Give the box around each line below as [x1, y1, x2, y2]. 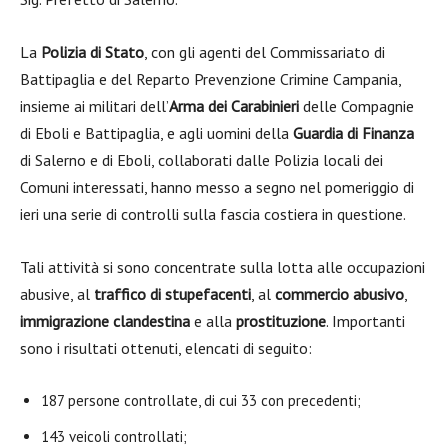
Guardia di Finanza [293, 123, 414, 143]
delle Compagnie [299, 96, 414, 116]
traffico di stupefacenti [94, 284, 251, 304]
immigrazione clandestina [20, 311, 190, 331]
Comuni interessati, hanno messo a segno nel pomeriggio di [20, 177, 414, 197]
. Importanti [326, 311, 405, 331]
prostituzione [236, 311, 326, 331]
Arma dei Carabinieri [169, 96, 299, 116]
